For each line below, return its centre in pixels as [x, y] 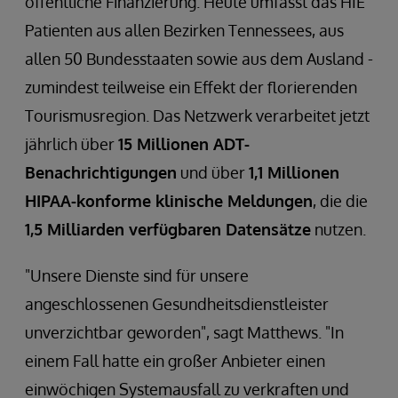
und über [213, 172]
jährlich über [72, 143]
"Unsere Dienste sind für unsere [137, 275]
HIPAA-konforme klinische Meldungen [169, 200]
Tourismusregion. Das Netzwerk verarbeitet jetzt [197, 115]
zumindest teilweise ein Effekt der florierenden [191, 87]
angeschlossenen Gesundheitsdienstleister [177, 303]
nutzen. [338, 229]
